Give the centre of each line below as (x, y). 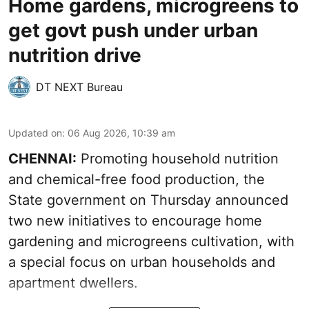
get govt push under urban (133, 30)
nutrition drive (75, 55)
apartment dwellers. (73, 282)
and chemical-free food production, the (137, 179)
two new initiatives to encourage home (135, 220)
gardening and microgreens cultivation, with (151, 241)
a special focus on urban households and (142, 262)
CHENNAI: (42, 158)
